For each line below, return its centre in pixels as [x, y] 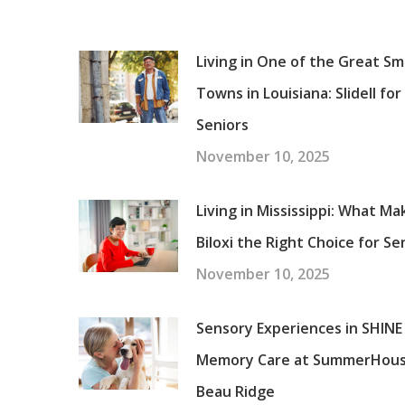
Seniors [222, 125]
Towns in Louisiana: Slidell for [299, 94]
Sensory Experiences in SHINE [299, 329]
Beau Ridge [235, 392]
